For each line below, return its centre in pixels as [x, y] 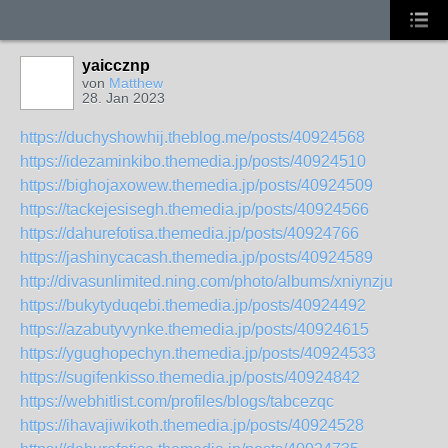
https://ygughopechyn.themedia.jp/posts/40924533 [198, 353]
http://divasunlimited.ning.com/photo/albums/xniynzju [206, 281]
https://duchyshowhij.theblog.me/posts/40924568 [192, 137]
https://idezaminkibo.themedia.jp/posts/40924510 [193, 161]
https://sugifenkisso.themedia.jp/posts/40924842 [190, 377]
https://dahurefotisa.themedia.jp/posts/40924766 [189, 233]
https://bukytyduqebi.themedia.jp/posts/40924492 [193, 305]
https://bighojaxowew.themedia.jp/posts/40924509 [196, 185]
